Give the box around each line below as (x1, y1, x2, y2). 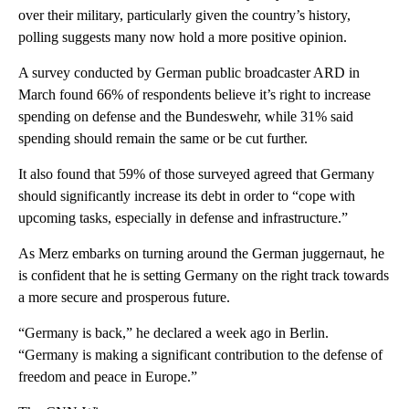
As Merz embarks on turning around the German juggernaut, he (18, 245, 384, 261)
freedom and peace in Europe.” (18, 368, 197, 384)
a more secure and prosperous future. (18, 288, 230, 305)
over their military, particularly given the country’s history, (18, 6, 351, 23)
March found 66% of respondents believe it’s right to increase (18, 86, 371, 102)
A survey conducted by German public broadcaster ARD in (18, 64, 360, 80)
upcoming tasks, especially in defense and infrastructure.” (18, 209, 348, 225)
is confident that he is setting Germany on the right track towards (18, 267, 389, 283)
